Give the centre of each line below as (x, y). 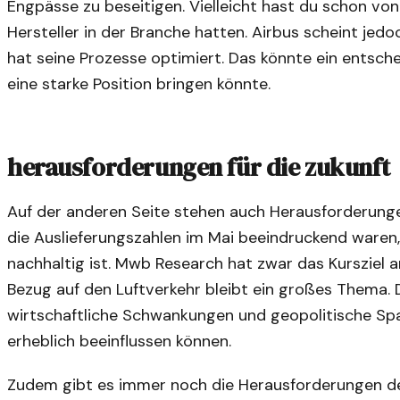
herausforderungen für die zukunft (199, 167)
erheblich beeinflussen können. (119, 342)
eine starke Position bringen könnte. (139, 83)
